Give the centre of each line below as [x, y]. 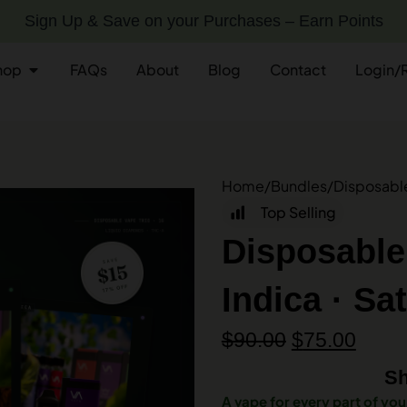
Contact [298, 69]
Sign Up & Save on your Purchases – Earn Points [203, 21]
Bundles [298, 186]
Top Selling [299, 212]
